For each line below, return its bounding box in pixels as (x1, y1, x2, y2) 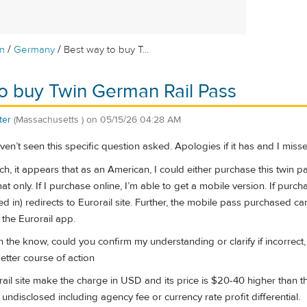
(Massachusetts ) (14, 113, 84, 126)
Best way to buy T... (64, 43, 149, 56)
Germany (14, 43, 56, 56)
